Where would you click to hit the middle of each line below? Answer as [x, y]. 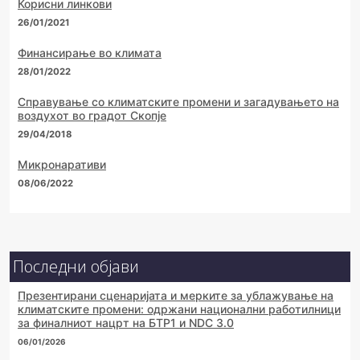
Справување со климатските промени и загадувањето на [178, 102]
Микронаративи [62, 165]
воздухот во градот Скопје [92, 116]
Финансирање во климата [90, 53]
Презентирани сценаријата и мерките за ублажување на [176, 296]
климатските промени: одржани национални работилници [179, 309]
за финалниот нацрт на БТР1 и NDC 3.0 [126, 323]
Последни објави [76, 267]
